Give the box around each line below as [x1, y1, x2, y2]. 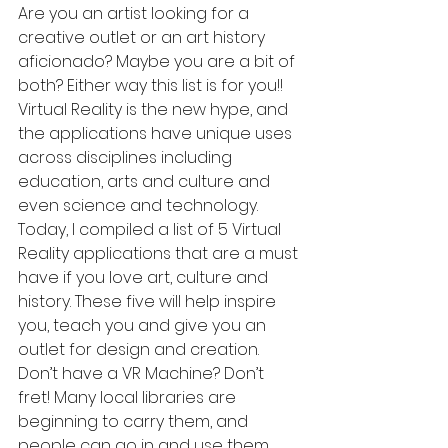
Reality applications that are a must [18, 242, 302, 265]
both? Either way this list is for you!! [18, 74, 287, 97]
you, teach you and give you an [18, 314, 270, 337]
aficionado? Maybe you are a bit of [18, 50, 299, 73]
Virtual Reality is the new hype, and [18, 98, 292, 121]
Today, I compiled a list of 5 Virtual [18, 218, 285, 241]
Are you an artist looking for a [18, 2, 253, 25]
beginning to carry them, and [18, 410, 252, 433]
